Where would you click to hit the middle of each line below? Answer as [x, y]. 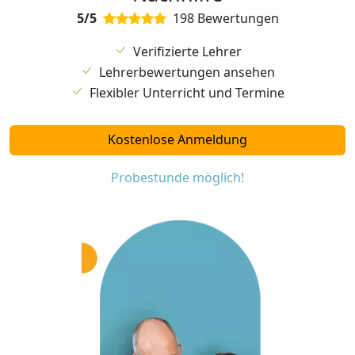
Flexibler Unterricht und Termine [187, 93]
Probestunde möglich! [177, 178]
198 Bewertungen [222, 19]
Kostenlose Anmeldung [177, 140]
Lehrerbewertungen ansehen [187, 73]
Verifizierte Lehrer [187, 52]
